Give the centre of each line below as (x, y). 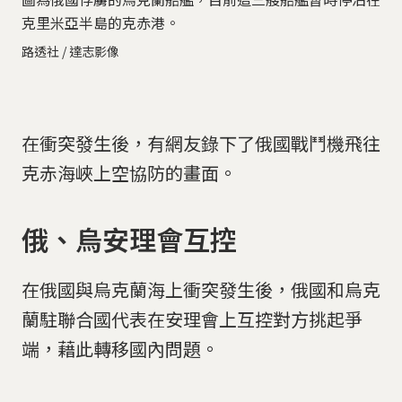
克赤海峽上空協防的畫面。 (129, 173)
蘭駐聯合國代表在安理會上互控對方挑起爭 (192, 319)
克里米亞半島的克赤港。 (100, 23)
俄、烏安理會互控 (129, 238)
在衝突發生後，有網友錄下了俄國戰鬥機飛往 (201, 144)
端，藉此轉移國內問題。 (120, 349)
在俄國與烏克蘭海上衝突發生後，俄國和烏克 (201, 290)
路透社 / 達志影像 (70, 52)
